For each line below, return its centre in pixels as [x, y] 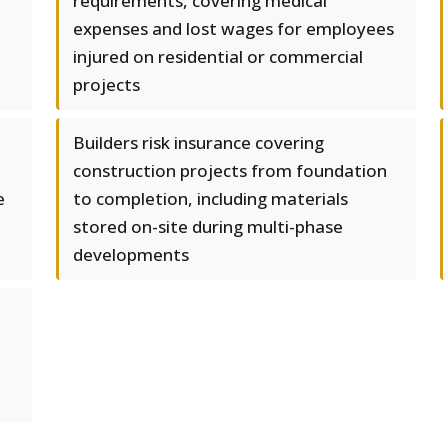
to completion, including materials [210, 198]
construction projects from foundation [230, 170]
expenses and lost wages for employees [233, 28]
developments [131, 254]
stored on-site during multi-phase [208, 226]
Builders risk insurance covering [198, 142]
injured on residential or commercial [218, 56]
